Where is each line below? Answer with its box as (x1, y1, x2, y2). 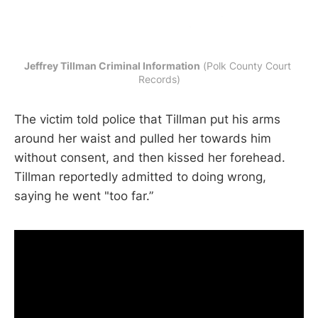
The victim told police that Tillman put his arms (14, 111, 280, 126)
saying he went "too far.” (14, 188, 153, 203)
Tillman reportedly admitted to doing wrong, (14, 169, 266, 184)
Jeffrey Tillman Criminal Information (24, 59, 200, 72)
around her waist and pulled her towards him (14, 131, 271, 146)
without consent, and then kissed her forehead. (14, 150, 285, 165)
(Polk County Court (200, 59, 291, 72)
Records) (138, 72, 180, 85)
